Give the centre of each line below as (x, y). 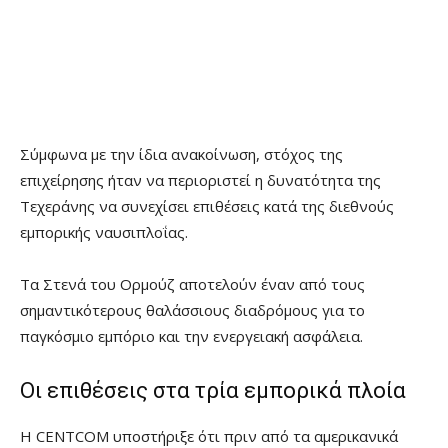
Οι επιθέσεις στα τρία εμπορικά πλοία (213, 391)
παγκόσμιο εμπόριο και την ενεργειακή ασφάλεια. (191, 336)
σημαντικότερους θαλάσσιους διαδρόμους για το (192, 310)
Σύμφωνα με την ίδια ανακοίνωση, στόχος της (181, 154)
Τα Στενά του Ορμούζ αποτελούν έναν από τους (192, 284)
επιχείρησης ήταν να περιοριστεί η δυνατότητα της (200, 180)
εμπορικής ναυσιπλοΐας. (104, 232)
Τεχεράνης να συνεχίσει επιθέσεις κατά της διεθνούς (207, 206)
